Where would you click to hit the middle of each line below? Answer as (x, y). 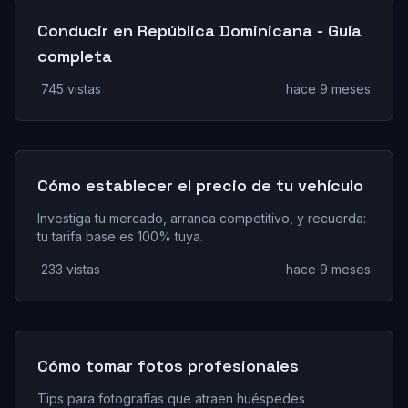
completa (75, 56)
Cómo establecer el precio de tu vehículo (200, 185)
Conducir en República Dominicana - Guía (199, 31)
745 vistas (71, 89)
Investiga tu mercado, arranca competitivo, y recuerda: (202, 218)
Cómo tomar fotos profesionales (168, 366)
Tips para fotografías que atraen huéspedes (171, 398)
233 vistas (71, 269)
